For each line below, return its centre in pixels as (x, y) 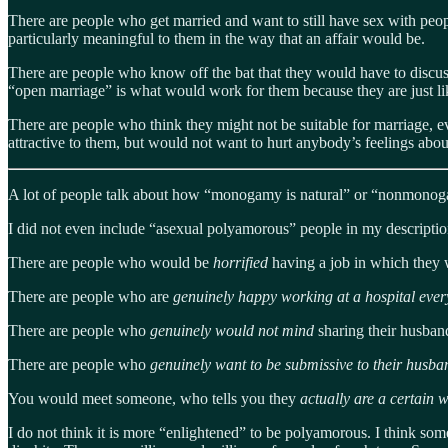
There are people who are (90, 296)
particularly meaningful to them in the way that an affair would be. (216, 38)
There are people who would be (110, 262)
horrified (242, 262)
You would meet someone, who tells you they (154, 398)
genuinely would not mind (234, 330)
